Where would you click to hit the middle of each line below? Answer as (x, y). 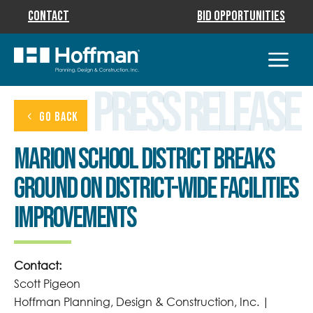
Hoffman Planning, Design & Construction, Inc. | (142, 302)
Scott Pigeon (47, 284)
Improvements (75, 219)
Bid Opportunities (241, 16)
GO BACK (59, 117)
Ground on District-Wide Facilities (156, 189)
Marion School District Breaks (144, 160)
